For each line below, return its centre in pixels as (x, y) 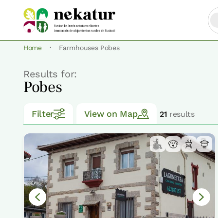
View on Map (111, 114)
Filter (43, 114)
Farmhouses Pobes (89, 48)
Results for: (50, 74)
